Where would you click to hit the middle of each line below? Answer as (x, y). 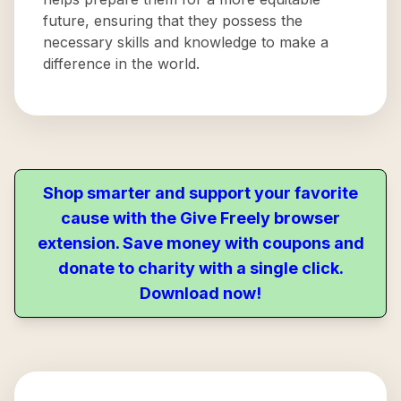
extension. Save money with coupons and (200, 243)
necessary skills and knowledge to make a (186, 42)
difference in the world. (121, 64)
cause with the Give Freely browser (200, 218)
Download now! (200, 293)
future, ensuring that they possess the (173, 21)
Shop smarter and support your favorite (200, 193)
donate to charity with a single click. (200, 268)
